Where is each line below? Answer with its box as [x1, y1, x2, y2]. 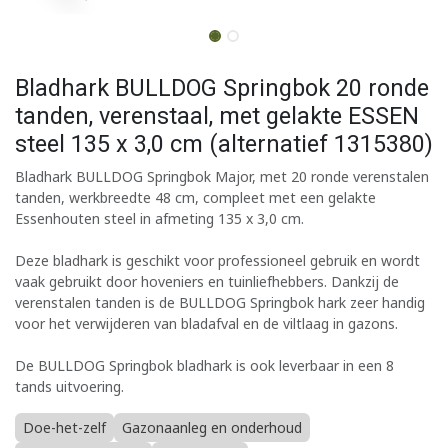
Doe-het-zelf [23, 417, 106, 437]
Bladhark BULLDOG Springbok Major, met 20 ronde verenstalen [15, 166, 429, 186]
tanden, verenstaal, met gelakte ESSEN [15, 101, 419, 130]
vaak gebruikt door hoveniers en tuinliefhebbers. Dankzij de [15, 271, 399, 291]
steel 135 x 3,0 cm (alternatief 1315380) [15, 129, 433, 158]
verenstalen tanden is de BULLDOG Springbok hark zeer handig [15, 292, 425, 312]
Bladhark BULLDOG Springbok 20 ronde [15, 73, 429, 102]
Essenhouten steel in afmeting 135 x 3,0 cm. [15, 208, 304, 228]
